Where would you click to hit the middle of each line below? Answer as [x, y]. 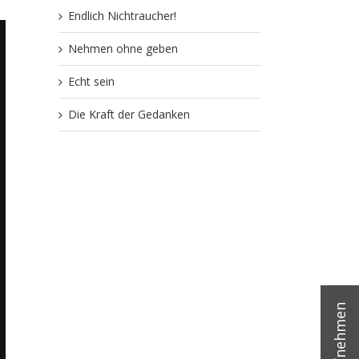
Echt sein [91, 81]
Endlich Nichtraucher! [122, 16]
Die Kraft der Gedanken [129, 114]
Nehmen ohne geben [123, 48]
